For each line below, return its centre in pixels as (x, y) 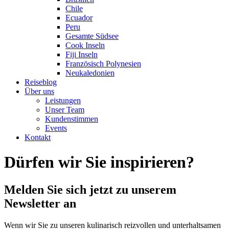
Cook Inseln (85, 45)
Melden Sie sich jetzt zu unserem (90, 189)
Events (56, 128)
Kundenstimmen (72, 119)
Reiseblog (41, 82)
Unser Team (65, 110)
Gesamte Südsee (92, 36)
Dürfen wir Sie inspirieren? (99, 162)
